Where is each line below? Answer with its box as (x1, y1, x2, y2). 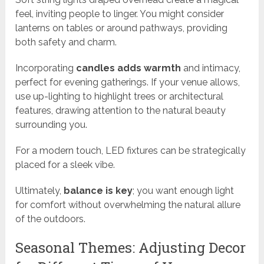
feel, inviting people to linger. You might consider (15, 8, 225, 20)
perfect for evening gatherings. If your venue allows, (15, 77, 240, 88)
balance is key (64, 185, 133, 197)
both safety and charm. (15, 37, 117, 48)
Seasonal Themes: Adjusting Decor (15, 238, 246, 258)
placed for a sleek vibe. (15, 159, 115, 171)
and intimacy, (181, 62, 241, 74)
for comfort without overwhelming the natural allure (15, 199, 241, 211)
